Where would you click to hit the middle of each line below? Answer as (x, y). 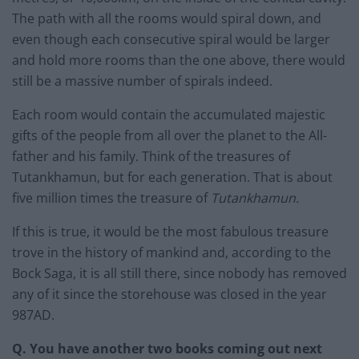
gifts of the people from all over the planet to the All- (169, 136)
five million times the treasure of (111, 198)
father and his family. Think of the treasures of (151, 157)
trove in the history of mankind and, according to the (171, 253)
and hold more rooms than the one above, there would (179, 61)
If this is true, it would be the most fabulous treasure (170, 232)
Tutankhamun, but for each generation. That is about (172, 177)
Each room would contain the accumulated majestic (169, 115)
